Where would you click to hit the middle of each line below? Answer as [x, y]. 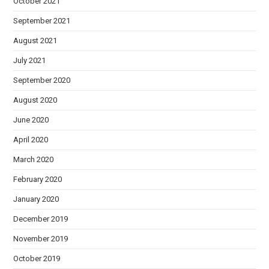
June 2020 [31, 119]
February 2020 [38, 179]
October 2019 [37, 258]
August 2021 [35, 40]
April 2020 [31, 139]
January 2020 [36, 199]
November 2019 [41, 238]
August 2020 [35, 100]
